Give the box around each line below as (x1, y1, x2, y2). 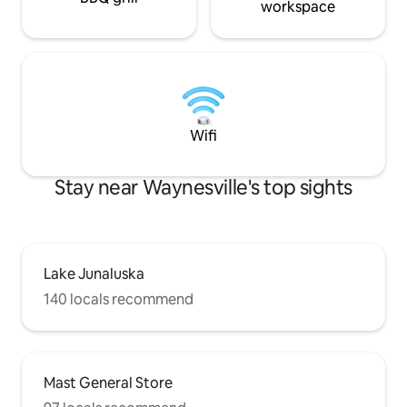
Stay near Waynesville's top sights (54, 174, 353, 202)
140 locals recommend (44, 290, 194, 310)
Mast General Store (44, 373, 173, 393)
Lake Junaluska (44, 264, 144, 284)
